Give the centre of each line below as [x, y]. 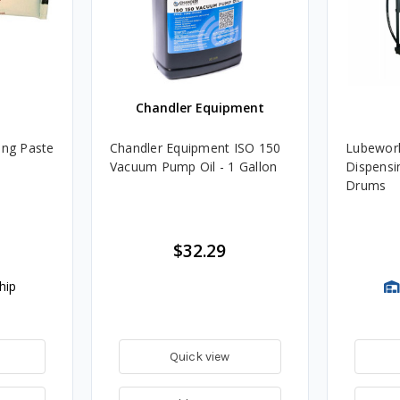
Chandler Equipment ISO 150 [195, 147]
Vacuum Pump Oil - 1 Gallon [193, 166]
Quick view [200, 356]
